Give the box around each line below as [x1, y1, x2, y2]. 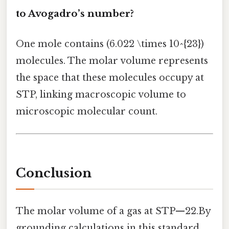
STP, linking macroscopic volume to [16, 89, 186, 101]
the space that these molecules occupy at [16, 72, 204, 84]
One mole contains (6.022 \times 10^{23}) [16, 38, 204, 50]
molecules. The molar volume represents [16, 55, 208, 67]
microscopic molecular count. [16, 106, 157, 118]
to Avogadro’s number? [16, 7, 134, 19]
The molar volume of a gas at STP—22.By [16, 205, 211, 217]
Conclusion [16, 166, 91, 181]
